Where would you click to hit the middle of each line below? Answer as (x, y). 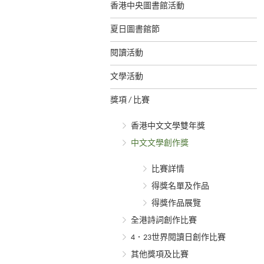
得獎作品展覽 (176, 204)
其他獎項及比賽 (160, 255)
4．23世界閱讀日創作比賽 (178, 238)
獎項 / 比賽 (130, 100)
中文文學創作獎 (160, 143)
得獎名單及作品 (180, 187)
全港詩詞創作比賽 (164, 221)
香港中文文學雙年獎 (168, 126)
